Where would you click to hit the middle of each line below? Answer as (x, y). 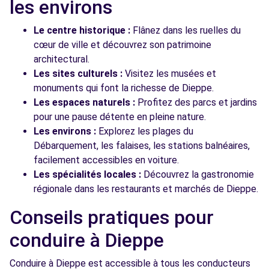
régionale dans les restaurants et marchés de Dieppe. (146, 189)
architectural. (62, 59)
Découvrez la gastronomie (198, 174)
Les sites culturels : (78, 74)
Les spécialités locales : (87, 174)
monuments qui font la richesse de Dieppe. (124, 88)
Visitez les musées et (169, 74)
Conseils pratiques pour (112, 217)
